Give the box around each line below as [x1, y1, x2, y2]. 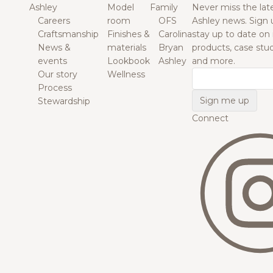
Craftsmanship [38, 29, 99, 40]
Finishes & [107, 29, 150, 40]
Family [150, 2, 178, 13]
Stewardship [38, 96, 90, 107]
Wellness [107, 69, 145, 80]
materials [107, 42, 146, 54]
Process [38, 82, 72, 94]
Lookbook [107, 55, 150, 67]
